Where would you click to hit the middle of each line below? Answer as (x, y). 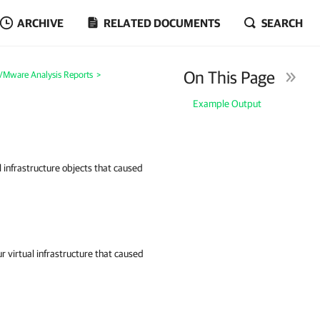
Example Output (227, 104)
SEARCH (282, 23)
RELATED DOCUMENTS (162, 23)
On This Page (230, 77)
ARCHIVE (40, 23)
